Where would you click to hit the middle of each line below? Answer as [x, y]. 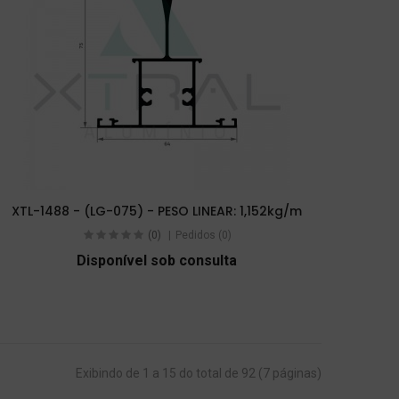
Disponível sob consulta [157, 260]
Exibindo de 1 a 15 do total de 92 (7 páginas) [199, 373]
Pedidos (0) [203, 236]
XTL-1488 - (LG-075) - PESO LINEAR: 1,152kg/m [157, 212]
